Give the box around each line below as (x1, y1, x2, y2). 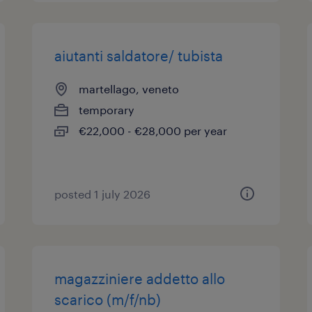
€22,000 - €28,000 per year (79, 124, 228, 137)
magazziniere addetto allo (54, 270, 226, 287)
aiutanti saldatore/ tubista (54, 47, 224, 64)
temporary (79, 103, 135, 116)
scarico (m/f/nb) (54, 291, 162, 308)
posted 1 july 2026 (54, 187, 151, 201)
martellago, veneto (79, 82, 180, 95)
